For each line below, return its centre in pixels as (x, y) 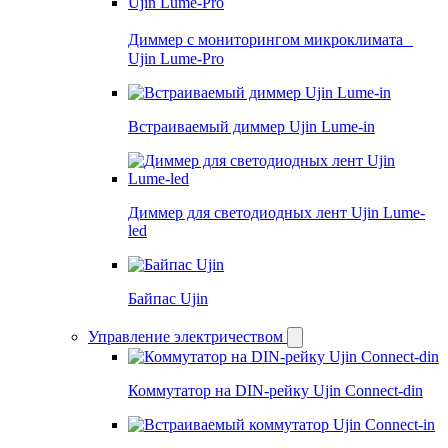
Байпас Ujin (168, 298)
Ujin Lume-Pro (176, 58)
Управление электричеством (185, 337)
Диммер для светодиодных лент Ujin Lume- (276, 212)
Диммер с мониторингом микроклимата (270, 39)
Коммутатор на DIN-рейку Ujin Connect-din (275, 391)
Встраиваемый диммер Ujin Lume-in (251, 126)
